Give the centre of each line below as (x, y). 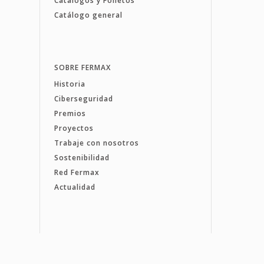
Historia (70, 84)
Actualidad (75, 187)
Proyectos (74, 128)
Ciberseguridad (83, 98)
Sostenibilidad (82, 157)
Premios (70, 113)
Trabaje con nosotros (96, 143)
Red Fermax (77, 172)
